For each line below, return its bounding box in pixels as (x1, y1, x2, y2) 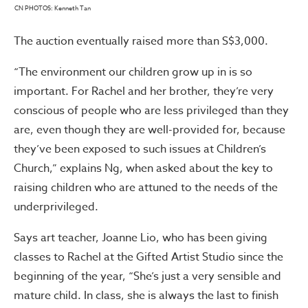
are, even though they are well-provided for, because (14, 122, 285, 138)
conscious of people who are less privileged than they (14, 102, 289, 119)
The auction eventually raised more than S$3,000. (14, 33, 268, 49)
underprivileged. (14, 199, 98, 215)
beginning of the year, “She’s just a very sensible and (14, 268, 281, 285)
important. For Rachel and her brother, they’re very (14, 83, 274, 100)
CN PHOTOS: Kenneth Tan (14, 3, 91, 13)
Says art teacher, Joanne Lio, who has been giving (14, 230, 267, 246)
